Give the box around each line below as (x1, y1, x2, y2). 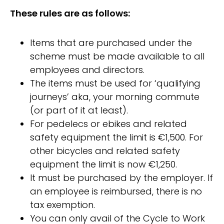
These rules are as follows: (10, 7, 130, 20)
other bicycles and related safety (30, 144, 180, 157)
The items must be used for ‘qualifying (30, 77, 200, 90)
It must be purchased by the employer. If (30, 171, 213, 184)
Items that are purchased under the (30, 36, 192, 49)
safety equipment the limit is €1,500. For (30, 131, 203, 144)
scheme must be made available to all (30, 50, 204, 63)
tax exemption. (30, 198, 95, 211)
